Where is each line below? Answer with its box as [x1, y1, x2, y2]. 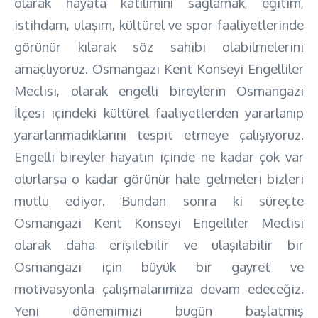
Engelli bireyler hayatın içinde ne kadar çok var [14, 148, 304, 165]
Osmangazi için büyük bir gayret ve [14, 258, 304, 275]
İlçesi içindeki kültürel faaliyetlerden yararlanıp [14, 104, 304, 121]
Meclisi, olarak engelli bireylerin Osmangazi [14, 82, 304, 99]
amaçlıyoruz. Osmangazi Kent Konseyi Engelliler [14, 60, 304, 77]
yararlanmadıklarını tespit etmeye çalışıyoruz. [14, 126, 304, 143]
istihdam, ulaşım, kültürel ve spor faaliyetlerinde [14, 16, 304, 33]
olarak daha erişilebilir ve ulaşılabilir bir [14, 236, 304, 253]
